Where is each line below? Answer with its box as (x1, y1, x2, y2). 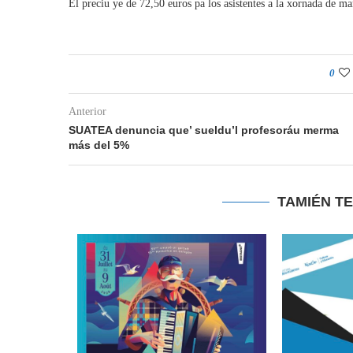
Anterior (69, 106, 106, 117)
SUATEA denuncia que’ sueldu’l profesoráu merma (69, 124, 339, 136)
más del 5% (69, 139, 129, 151)
